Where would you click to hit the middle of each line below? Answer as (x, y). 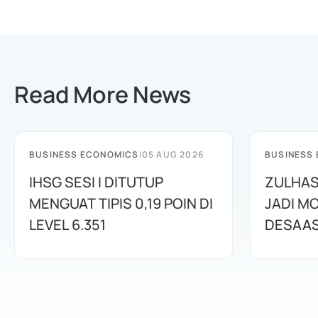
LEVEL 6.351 (67, 225)
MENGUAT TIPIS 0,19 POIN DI (121, 203)
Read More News (103, 94)
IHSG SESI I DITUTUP (96, 182)
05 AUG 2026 (173, 154)
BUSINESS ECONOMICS (84, 154)
